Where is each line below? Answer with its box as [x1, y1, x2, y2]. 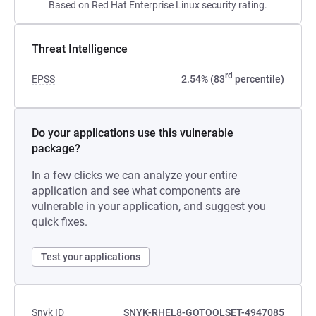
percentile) [233, 73, 284, 85]
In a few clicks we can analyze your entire [32, 169, 237, 182]
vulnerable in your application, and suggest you [32, 200, 266, 213]
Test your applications [41, 251, 140, 262]
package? [32, 142, 80, 155]
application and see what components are [32, 184, 240, 197]
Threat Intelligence [32, 42, 128, 56]
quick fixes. [32, 215, 87, 229]
